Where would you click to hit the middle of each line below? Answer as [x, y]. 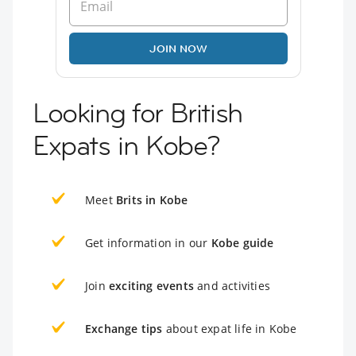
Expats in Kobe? [126, 145]
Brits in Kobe [152, 199]
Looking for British [137, 112]
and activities [232, 285]
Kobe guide [242, 242]
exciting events [151, 285]
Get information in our [148, 242]
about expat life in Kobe [230, 328]
